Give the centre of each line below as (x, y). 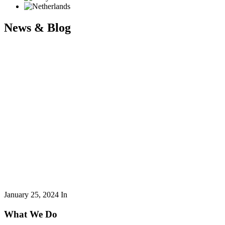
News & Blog (37, 27)
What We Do (31, 214)
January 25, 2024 (31, 194)
